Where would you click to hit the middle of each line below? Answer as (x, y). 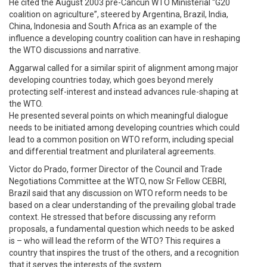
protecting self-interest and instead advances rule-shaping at (124, 92)
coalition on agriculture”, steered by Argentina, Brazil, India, (119, 14)
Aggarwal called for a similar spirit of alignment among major (124, 68)
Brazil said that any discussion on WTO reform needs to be (118, 193)
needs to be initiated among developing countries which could (124, 128)
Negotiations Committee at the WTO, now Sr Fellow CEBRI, (118, 181)
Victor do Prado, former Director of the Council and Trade (116, 169)
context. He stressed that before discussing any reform (112, 217)
